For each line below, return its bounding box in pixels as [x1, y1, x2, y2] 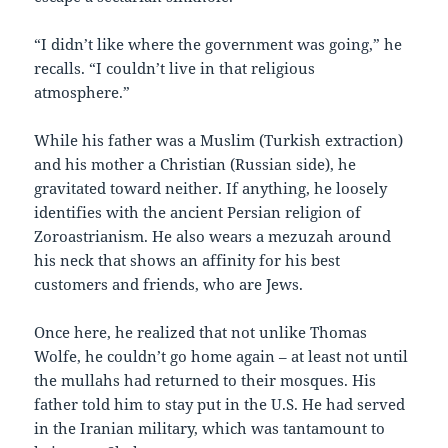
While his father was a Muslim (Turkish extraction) [34, 130, 404, 151]
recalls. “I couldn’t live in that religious [34, 58, 316, 79]
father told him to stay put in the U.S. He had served [34, 394, 406, 415]
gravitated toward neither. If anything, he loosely [34, 178, 388, 199]
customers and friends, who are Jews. [34, 274, 304, 295]
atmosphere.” [34, 82, 131, 103]
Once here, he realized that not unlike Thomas [34, 322, 368, 343]
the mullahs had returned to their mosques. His [34, 370, 377, 391]
